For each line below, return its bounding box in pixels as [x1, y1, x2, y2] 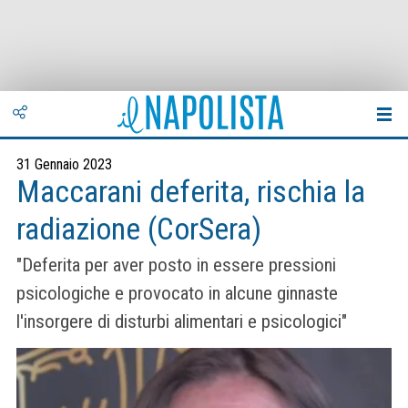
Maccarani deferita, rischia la [16, 174, 365, 209]
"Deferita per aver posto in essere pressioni [16, 254, 336, 277]
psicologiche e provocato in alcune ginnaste [16, 282, 338, 305]
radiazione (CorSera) [16, 211, 261, 247]
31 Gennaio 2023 [16, 156, 112, 173]
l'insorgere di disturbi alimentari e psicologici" [16, 311, 347, 333]
